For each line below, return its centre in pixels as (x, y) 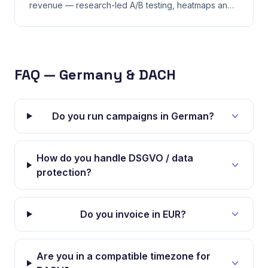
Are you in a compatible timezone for (124, 256)
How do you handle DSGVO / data (115, 158)
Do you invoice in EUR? (133, 214)
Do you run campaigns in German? (133, 116)
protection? (64, 172)
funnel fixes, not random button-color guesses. (122, 18)
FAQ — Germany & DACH (95, 74)
